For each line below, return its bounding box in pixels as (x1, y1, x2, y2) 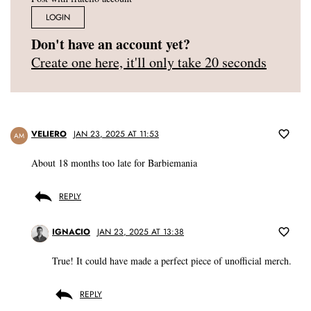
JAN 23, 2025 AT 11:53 (74, 128, 159, 141)
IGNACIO (52, 226, 90, 239)
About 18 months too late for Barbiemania (31, 156, 197, 170)
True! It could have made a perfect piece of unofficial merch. (52, 254, 292, 268)
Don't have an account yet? (31, 34, 190, 55)
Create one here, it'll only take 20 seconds (31, 53, 267, 72)
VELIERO (31, 128, 67, 141)
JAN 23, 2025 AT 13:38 (97, 226, 184, 239)
